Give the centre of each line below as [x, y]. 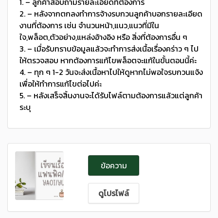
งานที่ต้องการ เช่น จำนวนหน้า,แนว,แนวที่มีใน [89, 25]
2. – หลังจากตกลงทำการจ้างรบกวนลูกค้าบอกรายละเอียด [111, 13]
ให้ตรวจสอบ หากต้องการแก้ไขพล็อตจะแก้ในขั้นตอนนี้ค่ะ [108, 60]
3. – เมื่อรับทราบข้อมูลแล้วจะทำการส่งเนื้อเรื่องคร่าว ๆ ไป [109, 48]
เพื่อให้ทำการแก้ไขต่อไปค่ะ [61, 83]
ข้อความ [114, 165]
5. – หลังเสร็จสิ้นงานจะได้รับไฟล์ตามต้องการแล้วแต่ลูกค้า [111, 95]
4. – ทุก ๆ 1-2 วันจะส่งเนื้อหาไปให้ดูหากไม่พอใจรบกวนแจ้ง [111, 72]
